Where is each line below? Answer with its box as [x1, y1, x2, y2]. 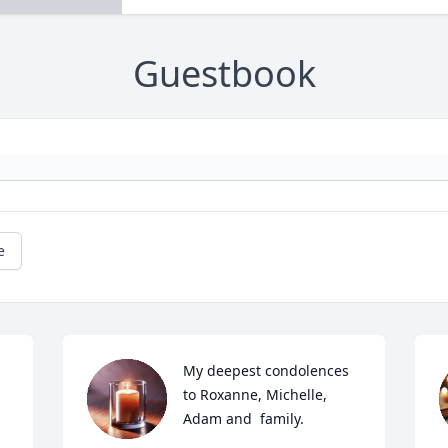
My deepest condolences [183, 361, 350, 381]
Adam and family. [183, 409, 305, 429]
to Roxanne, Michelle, [183, 385, 328, 405]
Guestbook [132, 49, 316, 99]
